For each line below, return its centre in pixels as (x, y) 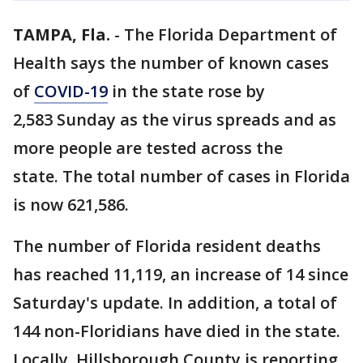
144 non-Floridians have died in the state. (177, 331)
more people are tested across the (148, 148)
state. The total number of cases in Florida (181, 176)
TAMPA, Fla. (62, 34)
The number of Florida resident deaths (167, 246)
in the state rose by (186, 91)
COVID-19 (71, 91)
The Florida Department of (231, 34)
